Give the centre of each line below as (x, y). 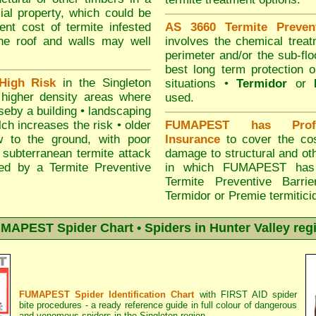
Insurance (193, 139)
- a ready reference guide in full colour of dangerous (190, 305)
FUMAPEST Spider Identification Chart (107, 294)
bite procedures (51, 305)
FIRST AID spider (259, 294)
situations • (201, 84)
